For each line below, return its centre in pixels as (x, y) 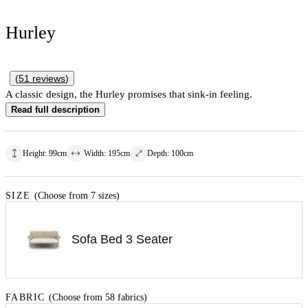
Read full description (55, 109)
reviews (47, 78)
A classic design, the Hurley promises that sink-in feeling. (129, 94)
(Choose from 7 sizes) (77, 195)
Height (34, 153)
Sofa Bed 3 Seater (122, 240)
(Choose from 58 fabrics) (98, 297)
